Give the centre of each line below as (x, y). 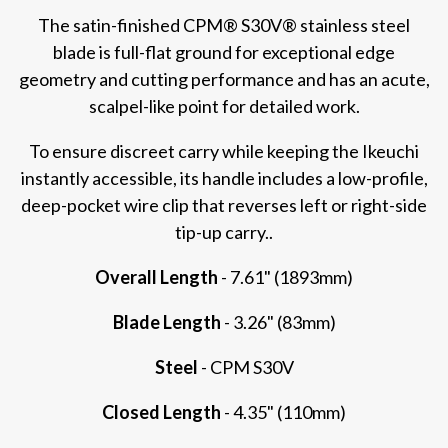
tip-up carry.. (224, 231)
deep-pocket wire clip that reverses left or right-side (224, 204)
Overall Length (156, 276)
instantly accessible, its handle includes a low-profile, (224, 177)
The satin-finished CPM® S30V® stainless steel (224, 24)
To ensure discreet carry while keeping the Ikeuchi (224, 150)
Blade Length (166, 321)
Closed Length (161, 411)
